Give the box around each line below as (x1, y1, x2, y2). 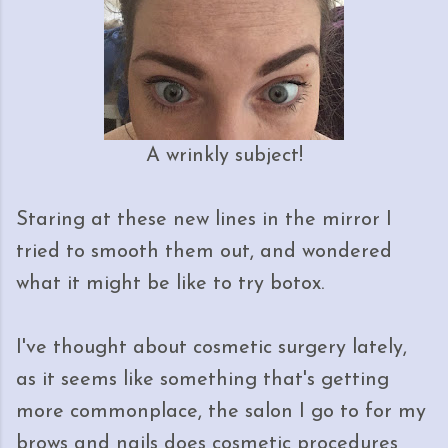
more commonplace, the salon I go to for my (16, 402, 426, 422)
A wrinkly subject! (145, 146, 303, 166)
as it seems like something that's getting (16, 370, 389, 390)
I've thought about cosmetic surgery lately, (16, 338, 407, 358)
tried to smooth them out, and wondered (16, 242, 392, 262)
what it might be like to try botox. (16, 274, 324, 294)
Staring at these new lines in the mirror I (16, 210, 392, 230)
